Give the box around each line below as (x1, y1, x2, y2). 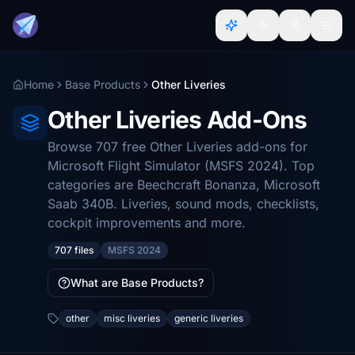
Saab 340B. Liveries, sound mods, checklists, (48, 196, 319, 212)
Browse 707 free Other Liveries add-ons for (48, 139, 307, 155)
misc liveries (104, 312, 160, 324)
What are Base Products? (71, 276, 204, 289)
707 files (55, 244, 94, 256)
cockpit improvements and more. (48, 215, 246, 231)
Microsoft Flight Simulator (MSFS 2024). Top (48, 158, 315, 174)
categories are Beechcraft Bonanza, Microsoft (48, 177, 320, 193)
